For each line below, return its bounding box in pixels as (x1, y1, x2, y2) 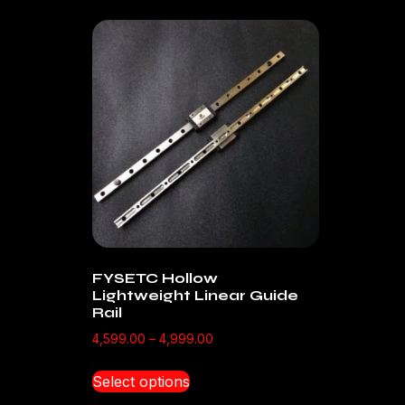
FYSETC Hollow (92, 268, 218, 287)
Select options (92, 372, 190, 391)
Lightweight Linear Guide (92, 286, 298, 304)
